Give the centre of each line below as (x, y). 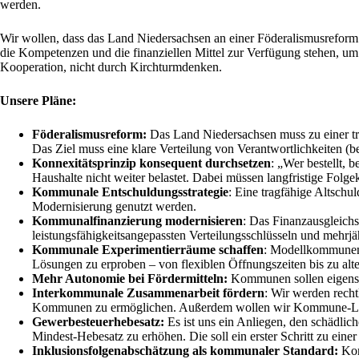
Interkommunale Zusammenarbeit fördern (148, 292)
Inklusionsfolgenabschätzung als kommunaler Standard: (187, 350)
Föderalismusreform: (89, 134)
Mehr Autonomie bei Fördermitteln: (130, 278)
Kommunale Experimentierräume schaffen (148, 249)
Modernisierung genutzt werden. (114, 206)
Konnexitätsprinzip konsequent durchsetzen (151, 163)
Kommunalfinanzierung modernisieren (137, 220)
